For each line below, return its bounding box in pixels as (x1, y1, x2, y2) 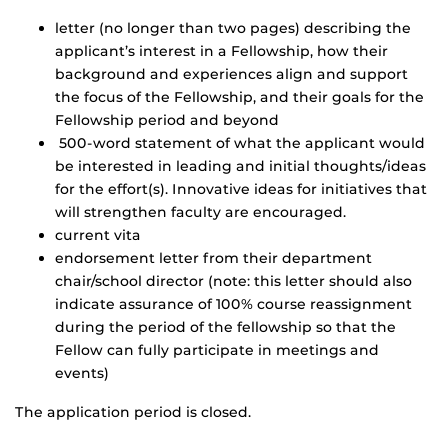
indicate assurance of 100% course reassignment (55, 295, 412, 314)
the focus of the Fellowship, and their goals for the (55, 88, 424, 107)
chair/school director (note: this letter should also (55, 272, 412, 291)
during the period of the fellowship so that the (55, 318, 396, 337)
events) (55, 364, 109, 383)
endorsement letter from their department (55, 249, 372, 268)
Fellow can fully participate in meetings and (55, 341, 379, 360)
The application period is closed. (15, 403, 251, 422)
